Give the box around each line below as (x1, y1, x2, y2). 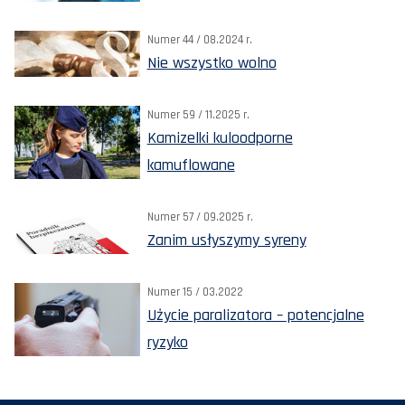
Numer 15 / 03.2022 (146, 285, 243, 300)
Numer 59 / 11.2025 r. (146, 108, 250, 123)
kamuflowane (146, 155, 235, 176)
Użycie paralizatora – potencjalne (146, 305, 364, 326)
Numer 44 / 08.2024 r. (146, 33, 252, 48)
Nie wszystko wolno (146, 52, 277, 74)
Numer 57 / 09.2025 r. (146, 210, 253, 225)
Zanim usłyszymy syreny (146, 230, 306, 251)
